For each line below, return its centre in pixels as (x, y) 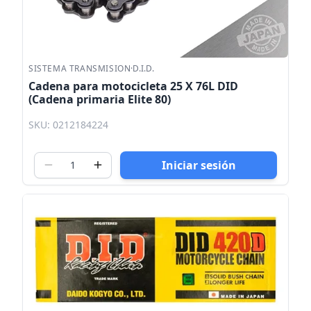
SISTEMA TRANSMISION (80, 69)
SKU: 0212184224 (68, 124)
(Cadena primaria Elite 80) (100, 100)
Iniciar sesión (199, 165)
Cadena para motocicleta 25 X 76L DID (133, 86)
